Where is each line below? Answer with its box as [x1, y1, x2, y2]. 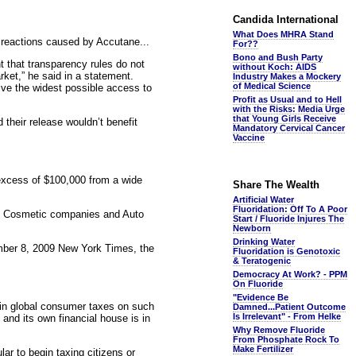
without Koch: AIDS [233, 62, 316, 72]
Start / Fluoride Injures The [233, 214, 344, 223]
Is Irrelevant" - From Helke [233, 311, 341, 321]
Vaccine [233, 133, 265, 142]
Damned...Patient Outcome [233, 302, 346, 311]
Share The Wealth [233, 179, 319, 191]
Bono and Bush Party [233, 52, 323, 62]
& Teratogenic [233, 256, 291, 265]
